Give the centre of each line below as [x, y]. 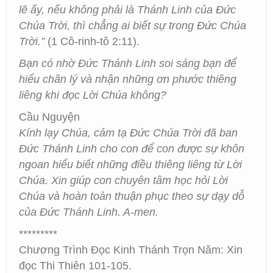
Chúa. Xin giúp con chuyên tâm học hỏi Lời [123, 180]
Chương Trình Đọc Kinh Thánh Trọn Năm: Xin [131, 250]
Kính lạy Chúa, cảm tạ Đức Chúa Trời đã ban [128, 133]
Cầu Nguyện [49, 117]
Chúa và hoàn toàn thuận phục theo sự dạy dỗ [132, 196]
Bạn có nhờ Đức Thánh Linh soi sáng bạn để [128, 63]
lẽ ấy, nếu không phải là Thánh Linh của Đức [127, 10]
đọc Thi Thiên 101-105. [75, 266]
